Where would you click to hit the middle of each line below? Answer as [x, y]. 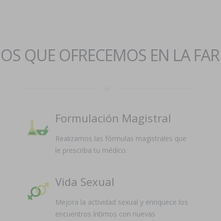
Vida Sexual [85, 182]
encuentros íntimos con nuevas [105, 214]
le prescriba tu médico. [91, 150]
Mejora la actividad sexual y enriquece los [121, 202]
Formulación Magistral [113, 118]
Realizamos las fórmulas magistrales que [121, 138]
